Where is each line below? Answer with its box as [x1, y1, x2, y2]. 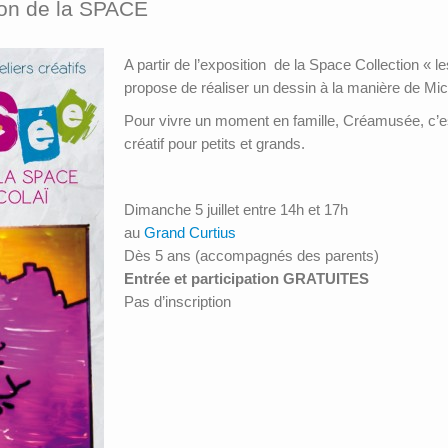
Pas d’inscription [124, 293, 231, 310]
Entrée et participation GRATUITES [124, 270, 369, 287]
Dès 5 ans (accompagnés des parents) [124, 247, 379, 264]
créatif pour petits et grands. [124, 135, 305, 152]
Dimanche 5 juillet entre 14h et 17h [124, 201, 348, 218]
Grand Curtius [144, 224, 236, 241]
